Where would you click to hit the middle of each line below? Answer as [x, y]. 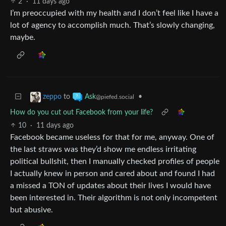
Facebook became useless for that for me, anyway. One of [112, 137]
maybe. [23, 37]
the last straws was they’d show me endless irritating [103, 149]
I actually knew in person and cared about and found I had [112, 173]
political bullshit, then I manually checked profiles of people [115, 161]
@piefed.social [115, 97]
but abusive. [32, 210]
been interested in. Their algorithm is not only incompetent [114, 197]
